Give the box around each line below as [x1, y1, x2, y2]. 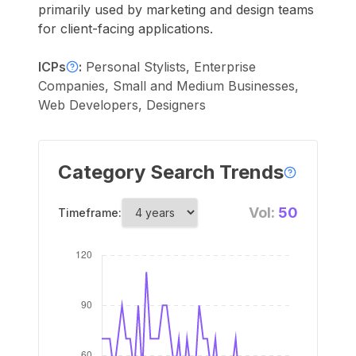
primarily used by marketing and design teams [38, 2, 314, 17]
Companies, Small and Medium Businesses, [38, 78, 299, 94]
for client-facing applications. [38, 21, 213, 37]
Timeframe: [58, 206, 122, 219]
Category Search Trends [58, 161, 284, 184]
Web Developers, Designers [38, 97, 206, 113]
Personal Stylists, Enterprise [86, 59, 256, 75]
